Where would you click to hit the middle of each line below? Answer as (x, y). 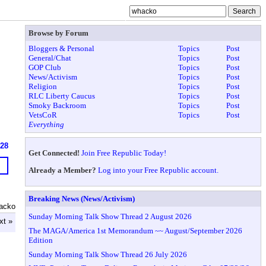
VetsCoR (43, 115)
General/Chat (50, 58)
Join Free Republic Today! (124, 153)
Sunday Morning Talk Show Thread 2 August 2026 (110, 217)
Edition (41, 240)
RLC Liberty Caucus (62, 96)
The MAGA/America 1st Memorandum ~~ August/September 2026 (136, 230)
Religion (43, 87)
